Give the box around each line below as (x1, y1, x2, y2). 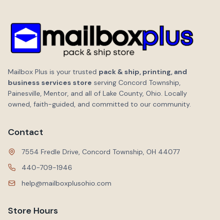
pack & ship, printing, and (99, 67, 187, 76)
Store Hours (8, 205, 58, 217)
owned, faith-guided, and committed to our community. (8, 100, 191, 109)
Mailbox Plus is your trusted (8, 67, 99, 76)
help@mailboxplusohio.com (22, 179, 111, 188)
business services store (8, 78, 92, 87)
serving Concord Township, (92, 78, 181, 87)
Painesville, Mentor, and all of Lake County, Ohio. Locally (8, 89, 187, 98)
